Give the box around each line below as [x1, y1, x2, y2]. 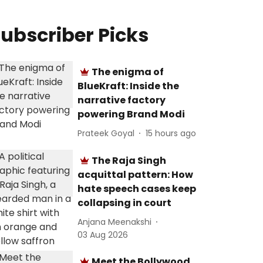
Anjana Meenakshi [77, 215, 152, 228]
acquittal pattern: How [77, 168, 194, 181]
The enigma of [92, 65, 164, 79]
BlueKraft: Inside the [77, 79, 180, 93]
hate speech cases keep [77, 182, 197, 195]
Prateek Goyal [77, 127, 135, 139]
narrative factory [77, 93, 166, 107]
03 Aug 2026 [77, 229, 129, 241]
